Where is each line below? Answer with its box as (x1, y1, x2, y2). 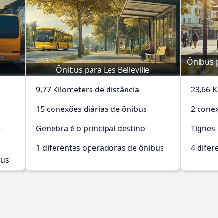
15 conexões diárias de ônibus (36, 104, 147, 114)
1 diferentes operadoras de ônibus (36, 143, 164, 153)
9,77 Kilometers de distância (36, 84, 139, 95)
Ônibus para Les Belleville (56, 64, 149, 75)
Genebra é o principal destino (36, 123, 145, 134)
